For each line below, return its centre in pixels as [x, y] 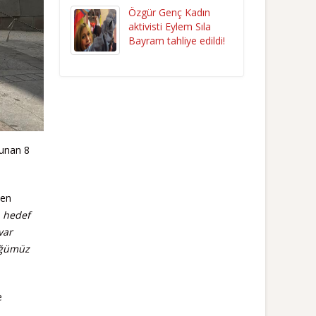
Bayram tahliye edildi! [176, 41]
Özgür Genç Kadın [169, 12]
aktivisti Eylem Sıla [169, 26]
